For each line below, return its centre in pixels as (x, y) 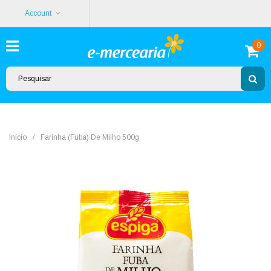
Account (38, 13)
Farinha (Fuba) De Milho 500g (90, 137)
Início (18, 137)
